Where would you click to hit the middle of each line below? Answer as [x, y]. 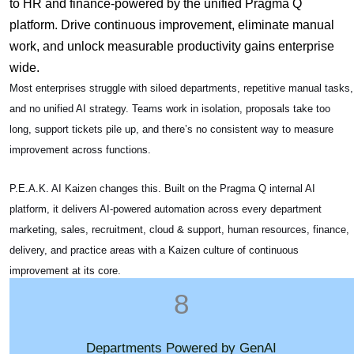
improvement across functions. [80, 149]
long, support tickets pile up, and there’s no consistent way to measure [171, 129]
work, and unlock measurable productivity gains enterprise [171, 46]
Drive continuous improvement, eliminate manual [197, 24]
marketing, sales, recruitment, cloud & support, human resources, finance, [179, 229]
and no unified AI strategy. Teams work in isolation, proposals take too [169, 108]
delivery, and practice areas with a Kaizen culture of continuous [154, 250]
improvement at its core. [65, 270]
